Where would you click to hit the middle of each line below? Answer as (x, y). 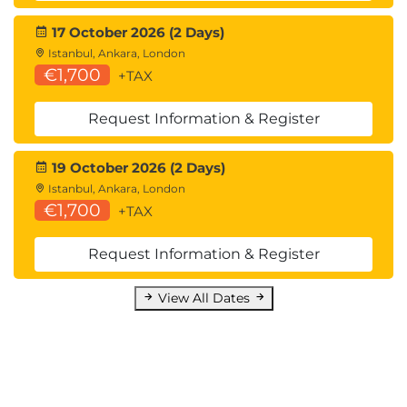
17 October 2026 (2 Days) (136, 32)
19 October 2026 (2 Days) (137, 168)
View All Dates (205, 298)
